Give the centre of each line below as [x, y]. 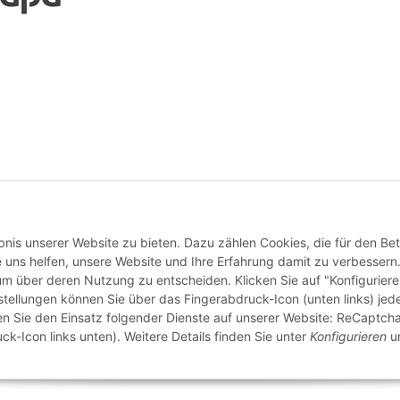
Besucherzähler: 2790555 [153, 355]
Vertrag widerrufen [200, 203]
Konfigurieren [348, 336]
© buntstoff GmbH [47, 355]
